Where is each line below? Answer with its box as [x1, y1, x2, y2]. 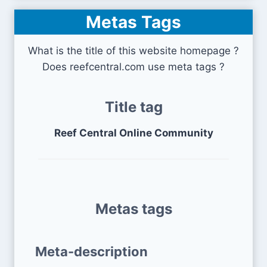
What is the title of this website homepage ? [28, 44, 239, 57]
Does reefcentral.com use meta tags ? [42, 60, 225, 73]
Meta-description [35, 243, 148, 259]
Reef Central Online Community [54, 126, 213, 139]
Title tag [104, 98, 163, 116]
